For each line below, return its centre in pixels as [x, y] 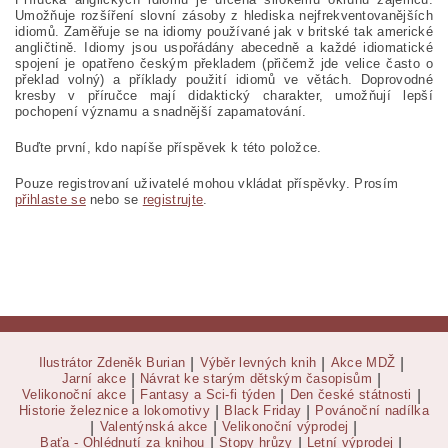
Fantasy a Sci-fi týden [208, 395]
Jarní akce [93, 379]
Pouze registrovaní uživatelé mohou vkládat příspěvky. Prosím [207, 184]
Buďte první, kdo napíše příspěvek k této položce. [168, 148]
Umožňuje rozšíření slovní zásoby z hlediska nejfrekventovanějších [224, 16]
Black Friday [263, 411]
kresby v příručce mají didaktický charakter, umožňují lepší [224, 96]
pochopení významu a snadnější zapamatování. [161, 112]
